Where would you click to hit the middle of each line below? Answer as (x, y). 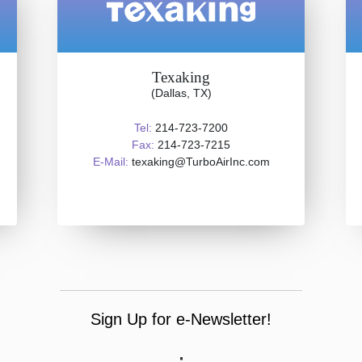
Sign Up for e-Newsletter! (181, 319)
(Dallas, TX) (181, 93)
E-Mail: (110, 162)
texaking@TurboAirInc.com (199, 162)
